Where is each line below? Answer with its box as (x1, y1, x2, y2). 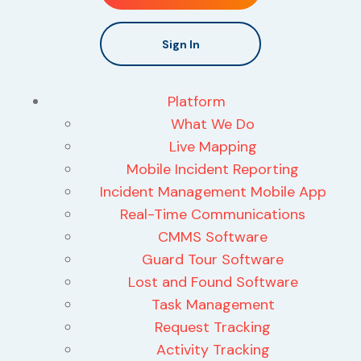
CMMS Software (158, 227, 268, 247)
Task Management (151, 295, 275, 315)
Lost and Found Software (127, 272, 298, 293)
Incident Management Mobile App (99, 182, 326, 202)
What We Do (171, 114, 255, 135)
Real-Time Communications (120, 205, 305, 225)
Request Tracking (155, 317, 271, 338)
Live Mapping (168, 137, 257, 157)
